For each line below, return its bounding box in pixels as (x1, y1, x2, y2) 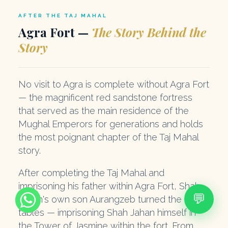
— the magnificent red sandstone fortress (18, 92, 192, 103)
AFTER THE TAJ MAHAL (18, 12, 107, 18)
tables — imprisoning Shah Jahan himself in (18, 207, 196, 218)
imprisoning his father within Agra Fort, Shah (18, 180, 200, 191)
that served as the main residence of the (18, 105, 189, 116)
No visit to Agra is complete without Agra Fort (18, 78, 209, 90)
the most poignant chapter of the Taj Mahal (18, 131, 198, 142)
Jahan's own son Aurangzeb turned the (18, 193, 182, 205)
